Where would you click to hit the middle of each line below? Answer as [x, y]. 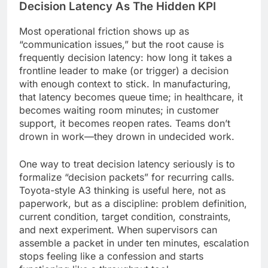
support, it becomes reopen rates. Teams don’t [125, 123]
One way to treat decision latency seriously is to [127, 164]
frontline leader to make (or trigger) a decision [124, 70]
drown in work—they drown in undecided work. [127, 136]
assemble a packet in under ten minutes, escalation [134, 243]
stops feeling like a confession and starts [111, 256]
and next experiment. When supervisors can [118, 229]
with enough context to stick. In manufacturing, [125, 83]
